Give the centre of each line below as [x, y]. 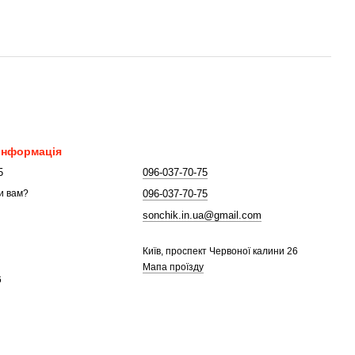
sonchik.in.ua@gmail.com [202, 215]
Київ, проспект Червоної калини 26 [221, 251]
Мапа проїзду [174, 267]
